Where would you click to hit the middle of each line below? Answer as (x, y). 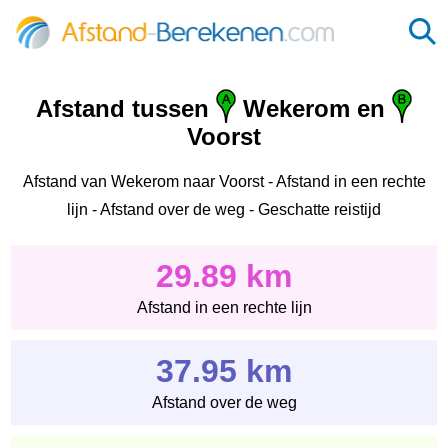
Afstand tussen (126, 109)
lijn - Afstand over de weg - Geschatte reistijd (224, 209)
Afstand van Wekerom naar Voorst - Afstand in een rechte (224, 181)
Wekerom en (314, 109)
